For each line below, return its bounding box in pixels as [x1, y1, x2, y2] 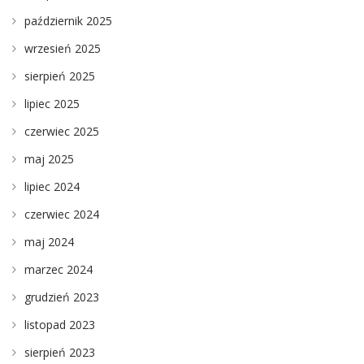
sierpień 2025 [24, 67, 95, 84]
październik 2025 [24, 12, 112, 28]
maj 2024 [24, 233, 74, 249]
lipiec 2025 [24, 95, 80, 111]
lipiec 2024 [24, 178, 80, 194]
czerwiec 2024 [24, 206, 99, 222]
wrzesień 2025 [24, 40, 101, 56]
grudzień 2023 [24, 288, 99, 305]
